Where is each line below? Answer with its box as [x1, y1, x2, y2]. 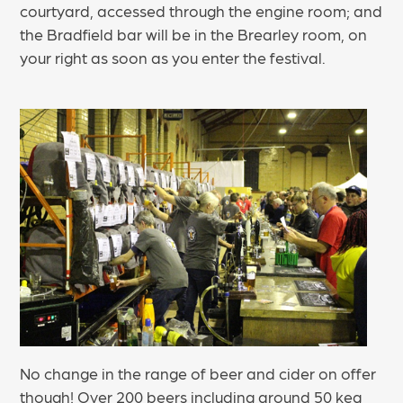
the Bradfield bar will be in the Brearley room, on [20, 23, 368, 43]
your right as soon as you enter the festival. [20, 47, 327, 67]
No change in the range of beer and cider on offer [20, 363, 377, 383]
